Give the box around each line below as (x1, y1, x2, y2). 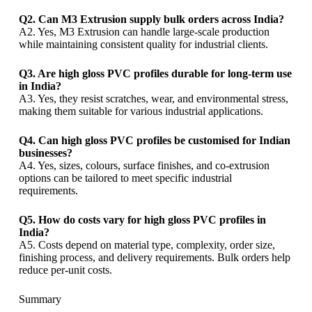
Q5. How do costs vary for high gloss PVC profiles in (18, 214, 266, 226)
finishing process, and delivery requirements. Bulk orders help (18, 251, 290, 264)
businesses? (18, 147, 72, 159)
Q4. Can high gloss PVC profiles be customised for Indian (18, 134, 290, 147)
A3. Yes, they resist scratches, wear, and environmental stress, (18, 93, 288, 105)
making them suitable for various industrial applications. (18, 105, 263, 118)
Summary (18, 293, 61, 306)
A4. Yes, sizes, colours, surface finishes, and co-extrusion (18, 159, 270, 172)
